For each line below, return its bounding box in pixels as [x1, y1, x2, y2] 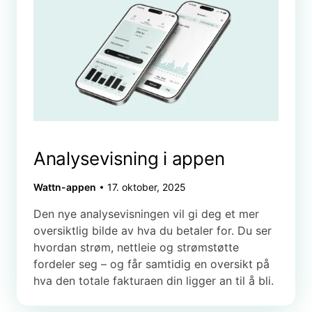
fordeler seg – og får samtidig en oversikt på [33, 257, 270, 272]
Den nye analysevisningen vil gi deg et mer [33, 207, 259, 221]
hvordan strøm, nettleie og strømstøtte [33, 240, 239, 255]
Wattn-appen [33, 181, 96, 194]
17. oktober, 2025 [107, 181, 186, 194]
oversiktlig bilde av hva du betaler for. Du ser [33, 224, 272, 238]
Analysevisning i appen [33, 148, 225, 170]
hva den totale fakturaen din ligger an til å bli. [33, 274, 277, 288]
